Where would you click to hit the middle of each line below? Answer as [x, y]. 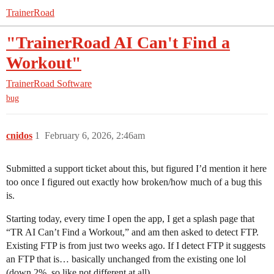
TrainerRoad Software [49, 83]
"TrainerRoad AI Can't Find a [118, 43]
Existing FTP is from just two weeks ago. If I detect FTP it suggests [136, 246]
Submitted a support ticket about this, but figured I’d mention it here [136, 169]
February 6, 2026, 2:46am [95, 136]
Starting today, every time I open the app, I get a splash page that [130, 219]
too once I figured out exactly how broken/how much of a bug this [134, 182]
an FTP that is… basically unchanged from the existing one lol [126, 259]
